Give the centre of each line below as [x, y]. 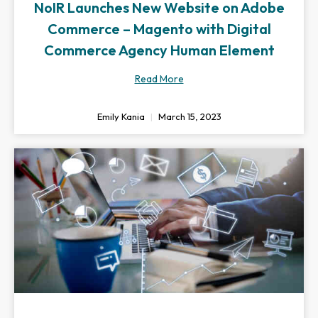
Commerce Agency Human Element [159, 50]
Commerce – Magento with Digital [159, 29]
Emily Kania [122, 116]
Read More [159, 79]
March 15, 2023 [188, 116]
